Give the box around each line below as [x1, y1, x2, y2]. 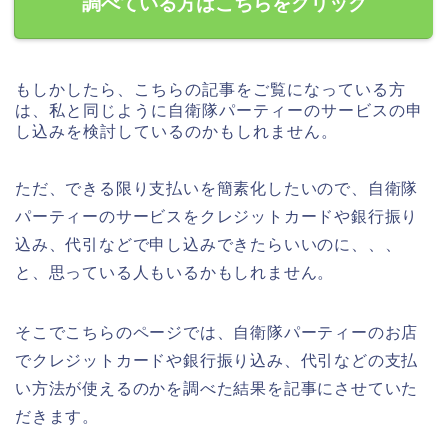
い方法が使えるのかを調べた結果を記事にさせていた [15, 380, 419, 398]
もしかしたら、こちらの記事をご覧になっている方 [15, 81, 406, 99]
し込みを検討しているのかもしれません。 [15, 123, 338, 141]
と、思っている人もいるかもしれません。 [15, 264, 335, 282]
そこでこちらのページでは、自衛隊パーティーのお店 [15, 324, 419, 342]
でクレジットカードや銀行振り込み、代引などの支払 [15, 352, 419, 370]
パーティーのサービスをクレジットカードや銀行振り [15, 208, 419, 226]
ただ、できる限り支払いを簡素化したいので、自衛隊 [15, 180, 419, 198]
